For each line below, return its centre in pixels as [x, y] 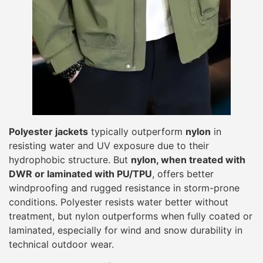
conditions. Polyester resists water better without [119, 202]
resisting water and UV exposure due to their [109, 146]
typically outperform [137, 132]
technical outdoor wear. [61, 245]
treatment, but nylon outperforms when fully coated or [131, 216]
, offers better [183, 174]
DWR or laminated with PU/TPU [80, 174]
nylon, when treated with [188, 160]
